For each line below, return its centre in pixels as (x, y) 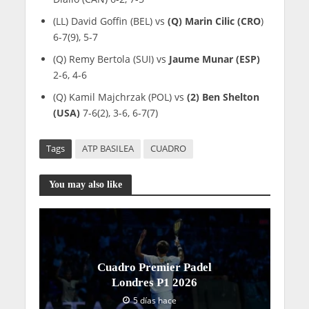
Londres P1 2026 (154, 283)
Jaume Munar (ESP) (214, 59)
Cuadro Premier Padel (154, 268)
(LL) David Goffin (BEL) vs (110, 21)
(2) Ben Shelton (223, 97)
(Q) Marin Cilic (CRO (214, 21)
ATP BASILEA (108, 148)
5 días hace (155, 301)
